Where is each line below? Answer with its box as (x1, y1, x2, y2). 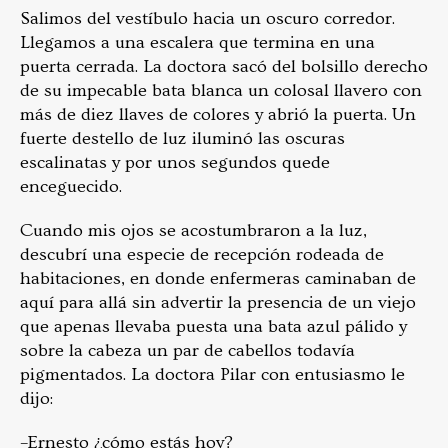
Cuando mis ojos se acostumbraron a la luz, (20, 220, 367, 242)
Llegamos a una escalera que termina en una (20, 32, 375, 54)
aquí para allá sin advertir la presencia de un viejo (20, 292, 416, 314)
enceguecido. (20, 176, 122, 198)
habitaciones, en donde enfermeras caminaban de (20, 268, 416, 290)
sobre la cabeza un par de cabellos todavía (20, 340, 355, 362)
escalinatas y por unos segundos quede (20, 152, 330, 174)
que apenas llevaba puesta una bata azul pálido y (20, 316, 407, 338)
